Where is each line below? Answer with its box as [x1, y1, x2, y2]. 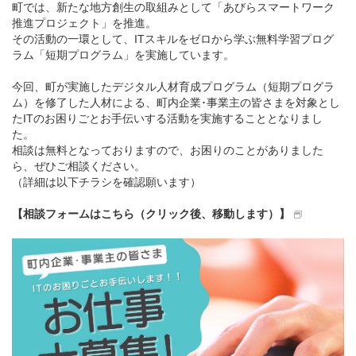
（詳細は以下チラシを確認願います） [12, 176, 201, 188]
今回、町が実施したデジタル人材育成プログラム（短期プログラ [12, 80, 335, 93]
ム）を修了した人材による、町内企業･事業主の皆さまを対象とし [12, 96, 340, 109]
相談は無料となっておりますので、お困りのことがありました [12, 144, 323, 157]
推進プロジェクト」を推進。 [12, 17, 157, 29]
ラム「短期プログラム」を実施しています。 [12, 48, 234, 61]
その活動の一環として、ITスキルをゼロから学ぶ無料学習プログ [12, 33, 334, 45]
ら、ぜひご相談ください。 [12, 160, 145, 172]
